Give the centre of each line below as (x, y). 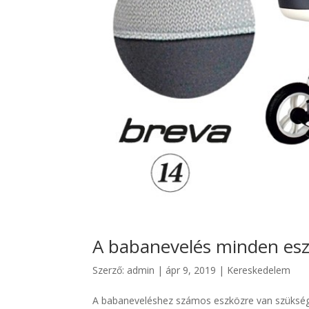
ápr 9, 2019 (191, 270)
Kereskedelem (259, 270)
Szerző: (110, 270)
